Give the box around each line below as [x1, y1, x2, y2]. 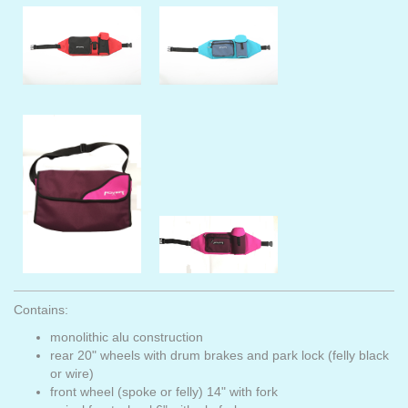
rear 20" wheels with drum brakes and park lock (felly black [50, 347, 389, 362]
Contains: [14, 301, 68, 317]
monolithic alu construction [50, 329, 203, 344]
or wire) [50, 365, 94, 381]
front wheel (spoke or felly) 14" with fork [50, 383, 278, 399]
